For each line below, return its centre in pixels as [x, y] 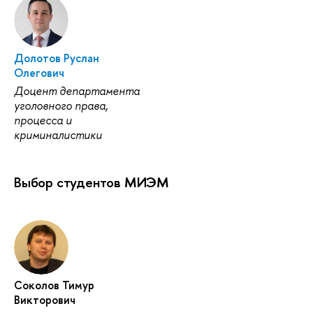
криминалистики [58, 134]
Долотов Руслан [57, 58]
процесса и [43, 120]
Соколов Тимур [54, 285]
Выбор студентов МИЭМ [92, 182]
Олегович [39, 72]
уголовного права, [61, 105]
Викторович [45, 299]
